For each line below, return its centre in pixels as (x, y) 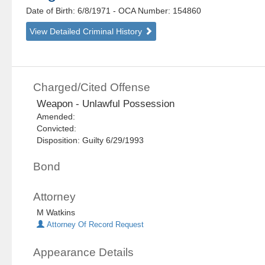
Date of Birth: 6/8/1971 (70, 11)
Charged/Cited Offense (92, 88)
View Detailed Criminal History (87, 32)
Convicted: (59, 129)
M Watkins (56, 213)
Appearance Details (84, 253)
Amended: (59, 117)
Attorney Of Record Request (94, 225)
